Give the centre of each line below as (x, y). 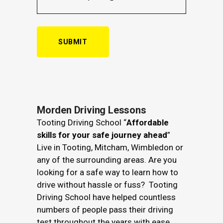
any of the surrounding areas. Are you (107, 160)
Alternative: (58, 74)
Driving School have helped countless (106, 197)
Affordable (148, 122)
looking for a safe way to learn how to (108, 172)
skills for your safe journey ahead (102, 135)
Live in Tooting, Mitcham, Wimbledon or (110, 147)
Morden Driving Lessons (92, 110)
